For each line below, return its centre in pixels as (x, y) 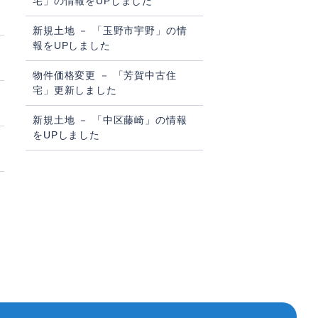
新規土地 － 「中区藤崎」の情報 (110, 120)
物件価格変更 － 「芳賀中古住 (105, 76)
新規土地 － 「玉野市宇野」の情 (110, 31)
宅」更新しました (75, 91)
